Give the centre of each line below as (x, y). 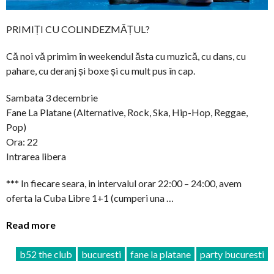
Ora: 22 (22, 142)
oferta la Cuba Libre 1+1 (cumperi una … (90, 198)
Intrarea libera (36, 157)
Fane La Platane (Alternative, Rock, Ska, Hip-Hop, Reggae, (127, 113)
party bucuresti (232, 254)
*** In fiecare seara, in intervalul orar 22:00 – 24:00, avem (124, 183)
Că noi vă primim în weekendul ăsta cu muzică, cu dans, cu (126, 56)
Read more (31, 225)
